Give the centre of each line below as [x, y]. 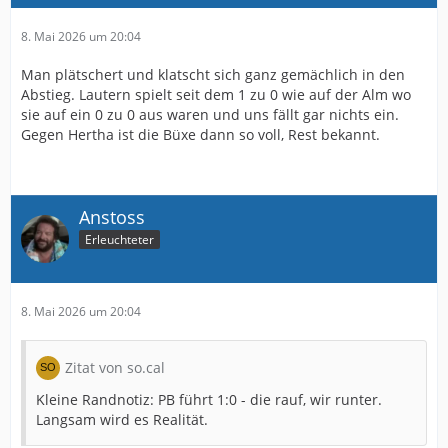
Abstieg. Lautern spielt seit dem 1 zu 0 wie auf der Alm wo [216, 94]
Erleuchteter [119, 240]
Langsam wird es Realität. [122, 420]
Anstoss [112, 216]
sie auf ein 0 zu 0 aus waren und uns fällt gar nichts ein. [210, 114]
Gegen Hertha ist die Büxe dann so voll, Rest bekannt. [200, 134]
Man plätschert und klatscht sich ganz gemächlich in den [213, 74]
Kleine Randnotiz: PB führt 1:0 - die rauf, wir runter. [209, 400]
